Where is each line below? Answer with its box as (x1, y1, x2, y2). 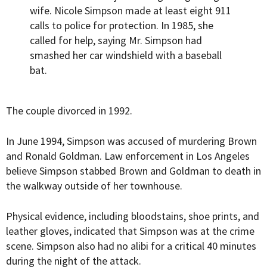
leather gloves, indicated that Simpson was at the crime (6, 224, 254, 238)
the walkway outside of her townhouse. (6, 179, 182, 193)
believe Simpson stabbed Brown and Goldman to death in (6, 164, 261, 178)
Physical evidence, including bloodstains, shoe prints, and (6, 209, 259, 223)
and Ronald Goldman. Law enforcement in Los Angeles (6, 149, 250, 163)
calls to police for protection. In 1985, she (30, 18, 213, 33)
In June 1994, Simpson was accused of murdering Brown (6, 134, 257, 148)
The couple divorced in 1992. (6, 104, 132, 118)
